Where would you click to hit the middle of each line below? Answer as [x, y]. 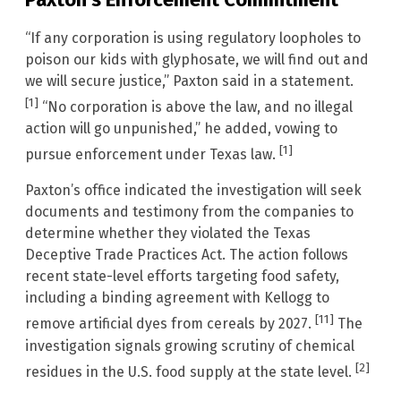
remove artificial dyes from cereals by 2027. [170, 324]
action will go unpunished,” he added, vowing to [181, 128]
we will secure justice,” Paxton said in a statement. [189, 81]
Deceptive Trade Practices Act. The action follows [187, 255]
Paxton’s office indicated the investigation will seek [193, 191]
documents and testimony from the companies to [189, 212]
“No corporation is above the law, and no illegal [196, 107]
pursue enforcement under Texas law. [152, 155]
